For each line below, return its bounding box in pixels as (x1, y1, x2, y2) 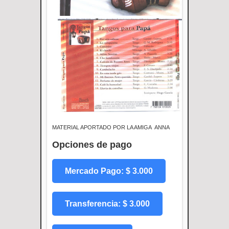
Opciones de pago (52, 139, 132, 150)
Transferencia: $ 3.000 (65, 199, 150, 208)
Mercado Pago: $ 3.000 (65, 166, 153, 175)
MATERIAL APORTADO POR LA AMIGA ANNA (52, 124, 170, 130)
